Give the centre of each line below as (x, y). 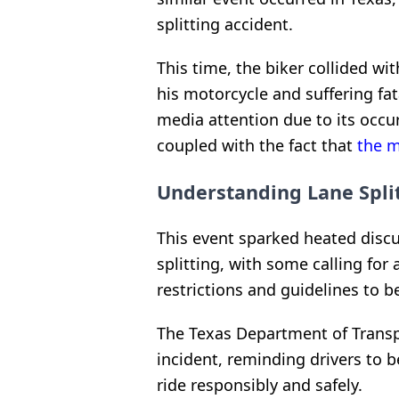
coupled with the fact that (257, 145)
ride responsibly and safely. (260, 385)
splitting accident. (225, 24)
